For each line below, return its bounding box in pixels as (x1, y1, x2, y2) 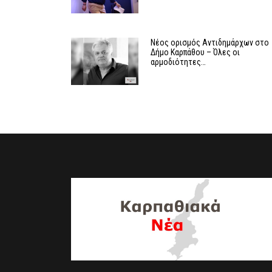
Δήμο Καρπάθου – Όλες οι (151, 47, 240, 58)
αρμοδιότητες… (151, 57, 206, 67)
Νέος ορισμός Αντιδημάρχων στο (151, 38, 270, 48)
